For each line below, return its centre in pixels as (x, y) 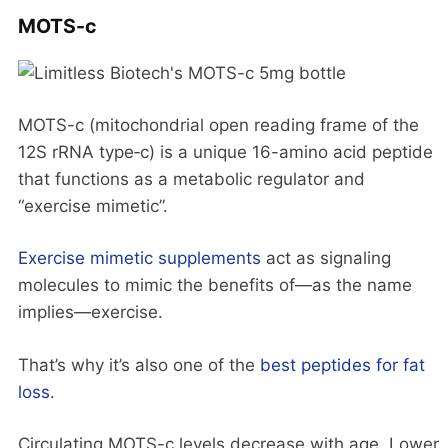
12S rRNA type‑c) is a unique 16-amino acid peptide (225, 151)
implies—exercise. (90, 312)
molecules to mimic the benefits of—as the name (215, 285)
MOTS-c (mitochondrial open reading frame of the (218, 124)
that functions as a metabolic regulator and (191, 178)
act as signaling (326, 258)
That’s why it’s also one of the (139, 364)
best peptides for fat (342, 364)
